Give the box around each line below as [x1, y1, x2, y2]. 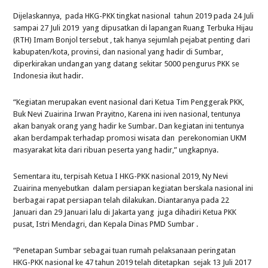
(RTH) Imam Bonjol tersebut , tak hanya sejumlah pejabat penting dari [13, 35, 251, 44]
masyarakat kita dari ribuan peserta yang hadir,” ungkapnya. [13, 145, 219, 154]
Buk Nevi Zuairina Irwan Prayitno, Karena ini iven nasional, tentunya [13, 109, 241, 118]
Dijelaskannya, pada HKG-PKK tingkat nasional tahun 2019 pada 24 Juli [13, 11, 254, 20]
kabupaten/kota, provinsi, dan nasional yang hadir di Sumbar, [13, 47, 224, 56]
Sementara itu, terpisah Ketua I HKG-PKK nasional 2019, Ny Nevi [13, 171, 229, 181]
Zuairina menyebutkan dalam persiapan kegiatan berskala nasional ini [13, 183, 254, 193]
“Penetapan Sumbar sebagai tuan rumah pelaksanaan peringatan [13, 245, 236, 255]
